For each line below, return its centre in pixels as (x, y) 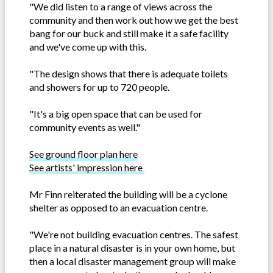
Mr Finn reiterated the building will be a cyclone (128, 194)
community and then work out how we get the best (134, 20)
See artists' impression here (87, 168)
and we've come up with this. (88, 47)
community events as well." (85, 127)
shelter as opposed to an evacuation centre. (119, 208)
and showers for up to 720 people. (99, 87)
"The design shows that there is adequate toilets (129, 74)
